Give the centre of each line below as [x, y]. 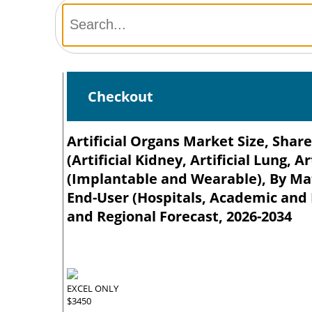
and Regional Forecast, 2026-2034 [179, 216]
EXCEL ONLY [93, 288]
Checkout [120, 96]
